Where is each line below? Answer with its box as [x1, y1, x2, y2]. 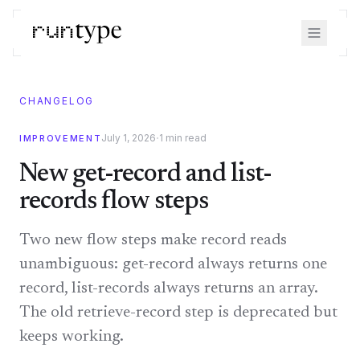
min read [163, 132, 207, 144]
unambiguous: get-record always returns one [19, 256, 327, 272]
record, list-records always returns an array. [19, 280, 317, 297]
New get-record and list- [19, 162, 272, 187]
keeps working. [19, 329, 124, 345]
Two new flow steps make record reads [19, 232, 287, 248]
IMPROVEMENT [19, 133, 102, 144]
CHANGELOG [19, 95, 95, 107]
